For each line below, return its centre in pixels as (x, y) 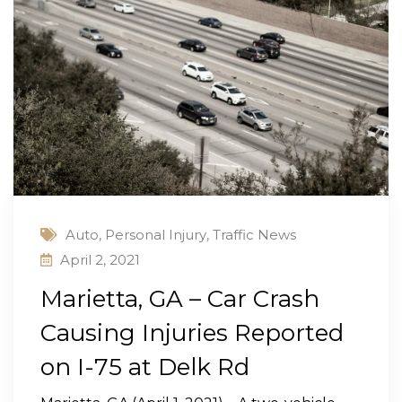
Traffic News (254, 235)
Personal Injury (156, 235)
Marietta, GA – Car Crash (180, 299)
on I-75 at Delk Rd (145, 367)
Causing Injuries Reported (192, 333)
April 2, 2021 (100, 260)
